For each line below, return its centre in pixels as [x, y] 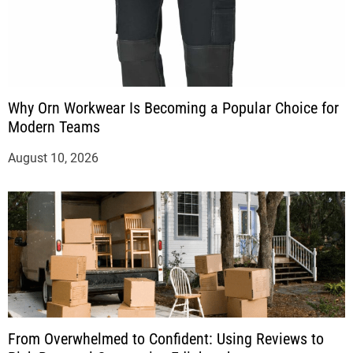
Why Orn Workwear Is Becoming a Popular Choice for [173, 108]
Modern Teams [54, 126]
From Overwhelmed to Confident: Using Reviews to [166, 338]
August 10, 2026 [53, 158]
